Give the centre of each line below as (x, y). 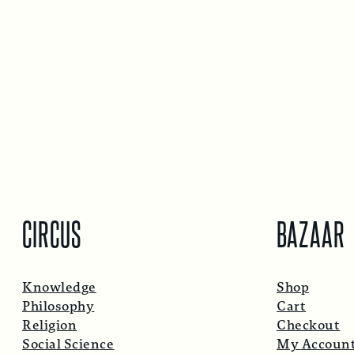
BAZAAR (311, 232)
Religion (50, 326)
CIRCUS (53, 232)
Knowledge (59, 288)
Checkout (309, 326)
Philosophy (58, 307)
